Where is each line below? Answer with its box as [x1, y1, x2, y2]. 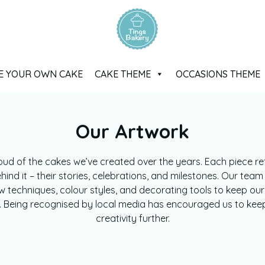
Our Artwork [76, 119, 189, 143]
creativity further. [95, 212, 170, 224]
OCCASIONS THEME [176, 68, 260, 80]
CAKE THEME [95, 68, 151, 80]
